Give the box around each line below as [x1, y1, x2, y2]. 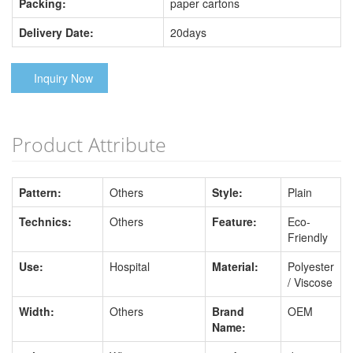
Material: [212, 258, 258, 274]
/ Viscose [288, 274, 333, 290]
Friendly [288, 229, 328, 245]
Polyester [288, 258, 334, 274]
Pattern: [19, 184, 61, 200]
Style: [212, 184, 243, 200]
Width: [19, 303, 54, 319]
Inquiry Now [34, 70, 93, 86]
